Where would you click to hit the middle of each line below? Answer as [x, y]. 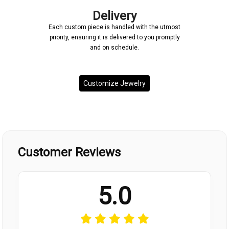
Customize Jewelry [114, 84]
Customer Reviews [70, 153]
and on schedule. [114, 48]
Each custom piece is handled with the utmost [114, 27]
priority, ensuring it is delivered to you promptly [114, 38]
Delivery [114, 16]
